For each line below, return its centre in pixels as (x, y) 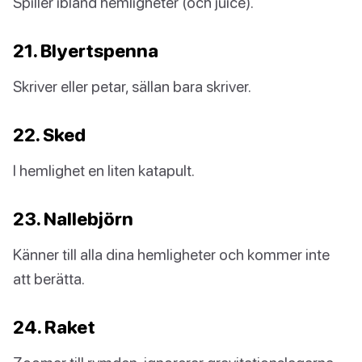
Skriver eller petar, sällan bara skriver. (132, 86)
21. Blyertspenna (86, 51)
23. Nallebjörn (73, 219)
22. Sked (49, 135)
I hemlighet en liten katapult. (104, 170)
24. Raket (54, 327)
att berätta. (49, 279)
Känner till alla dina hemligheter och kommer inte (171, 255)
